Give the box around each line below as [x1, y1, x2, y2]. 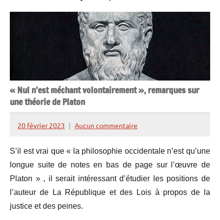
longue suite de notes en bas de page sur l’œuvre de [10, 161, 210, 169]
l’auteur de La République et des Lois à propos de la [10, 188, 210, 197]
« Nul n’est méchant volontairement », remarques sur [10, 83, 199, 96]
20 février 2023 [18, 120, 65, 130]
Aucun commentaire [75, 120, 137, 130]
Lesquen [18, 150, 44, 159]
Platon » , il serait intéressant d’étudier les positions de [10, 174, 210, 183]
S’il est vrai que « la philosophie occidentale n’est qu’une [10, 147, 210, 156]
